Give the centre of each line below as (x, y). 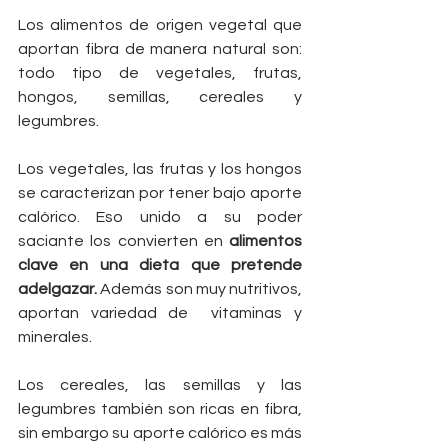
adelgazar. (57, 288)
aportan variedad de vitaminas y (160, 312)
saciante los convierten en (123, 240)
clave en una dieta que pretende (160, 264)
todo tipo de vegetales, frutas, (160, 72)
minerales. (55, 336)
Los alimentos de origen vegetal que (160, 24)
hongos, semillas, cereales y (160, 96)
